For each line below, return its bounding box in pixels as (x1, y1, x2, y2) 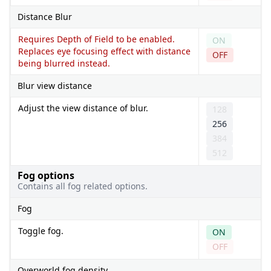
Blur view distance (18, 79, 92, 91)
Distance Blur (18, 10, 72, 22)
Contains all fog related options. (18, 180, 148, 192)
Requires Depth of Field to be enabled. (18, 33, 175, 45)
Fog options (18, 168, 74, 182)
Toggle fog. (18, 224, 64, 237)
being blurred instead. (18, 57, 110, 69)
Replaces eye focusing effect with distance (18, 45, 191, 57)
